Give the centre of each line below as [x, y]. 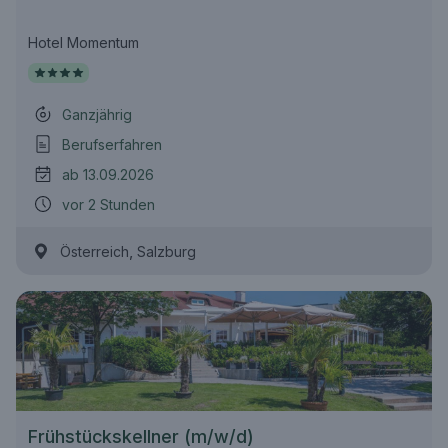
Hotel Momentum [83, 42]
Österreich [94, 251]
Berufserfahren [112, 144]
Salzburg [166, 251]
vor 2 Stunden [108, 204]
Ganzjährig [97, 114]
